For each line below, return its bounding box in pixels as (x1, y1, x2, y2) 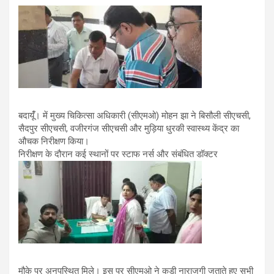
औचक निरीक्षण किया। (18, 136, 89, 147)
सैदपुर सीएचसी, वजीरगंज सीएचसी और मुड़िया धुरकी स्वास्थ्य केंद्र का (18, 123, 239, 134)
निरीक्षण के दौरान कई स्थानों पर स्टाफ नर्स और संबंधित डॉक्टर (18, 149, 218, 160)
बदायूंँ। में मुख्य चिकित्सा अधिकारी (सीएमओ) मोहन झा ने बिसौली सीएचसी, (18, 110, 251, 121)
